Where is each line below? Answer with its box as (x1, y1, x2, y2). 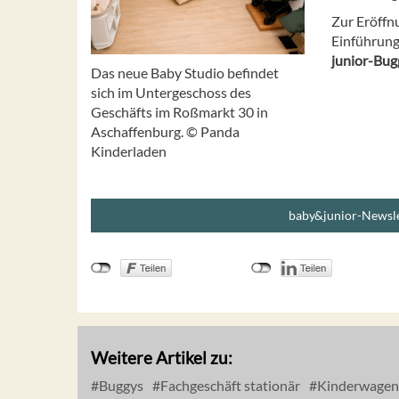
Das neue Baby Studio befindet (91, 63, 279, 81)
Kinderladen (91, 142, 167, 159)
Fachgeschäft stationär (158, 376, 300, 394)
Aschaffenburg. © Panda (91, 122, 240, 140)
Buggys (96, 376, 143, 394)
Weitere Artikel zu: (91, 346, 232, 368)
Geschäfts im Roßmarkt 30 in (91, 102, 268, 120)
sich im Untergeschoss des (91, 83, 251, 101)
